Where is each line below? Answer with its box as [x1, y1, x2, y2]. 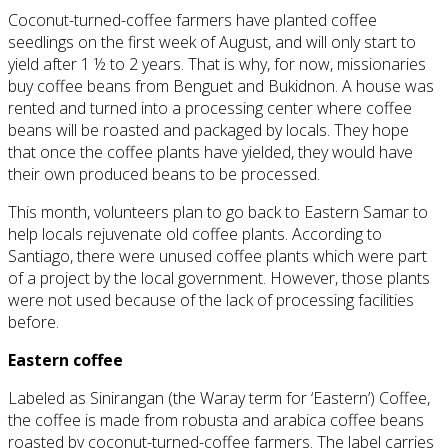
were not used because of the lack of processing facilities [8, 289, 414, 312]
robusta [182, 409, 238, 432]
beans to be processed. [148, 163, 320, 186]
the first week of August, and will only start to [97, 31, 416, 54]
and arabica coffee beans [238, 409, 424, 432]
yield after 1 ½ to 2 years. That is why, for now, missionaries [8, 53, 426, 76]
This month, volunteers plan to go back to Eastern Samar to [8, 201, 428, 224]
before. [8, 311, 59, 334]
